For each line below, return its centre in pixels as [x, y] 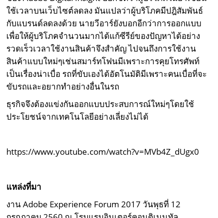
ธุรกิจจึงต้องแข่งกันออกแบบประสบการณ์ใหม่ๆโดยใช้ [100, 104]
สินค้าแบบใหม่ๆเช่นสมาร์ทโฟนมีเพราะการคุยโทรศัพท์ [103, 61]
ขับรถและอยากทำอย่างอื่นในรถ [63, 86]
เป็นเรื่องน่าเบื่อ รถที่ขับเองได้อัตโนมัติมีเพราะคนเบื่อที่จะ [107, 73]
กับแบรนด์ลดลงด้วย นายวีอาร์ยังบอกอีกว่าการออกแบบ [104, 23]
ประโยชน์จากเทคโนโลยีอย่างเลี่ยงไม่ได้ [78, 116]
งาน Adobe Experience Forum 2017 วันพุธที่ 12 [94, 204]
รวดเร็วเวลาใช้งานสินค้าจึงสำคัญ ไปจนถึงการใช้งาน [101, 48]
